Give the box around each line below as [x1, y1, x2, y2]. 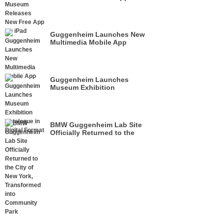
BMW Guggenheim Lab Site [50, 121, 142, 129]
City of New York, [50, 137, 107, 144]
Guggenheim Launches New [50, 30, 145, 38]
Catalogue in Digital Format [50, 91, 142, 99]
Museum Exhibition [50, 83, 115, 91]
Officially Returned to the [50, 129, 135, 137]
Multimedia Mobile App [50, 38, 127, 46]
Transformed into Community [50, 144, 148, 152]
